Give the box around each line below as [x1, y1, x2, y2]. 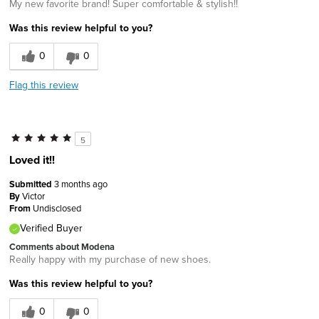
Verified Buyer [20, 220, 83, 235]
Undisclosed [33, 201, 81, 214]
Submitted [9, 177, 54, 191]
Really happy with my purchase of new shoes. [9, 251, 211, 266]
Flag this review [9, 77, 78, 92]
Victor [22, 189, 45, 202]
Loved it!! [9, 151, 55, 168]
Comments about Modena [9, 239, 115, 253]
